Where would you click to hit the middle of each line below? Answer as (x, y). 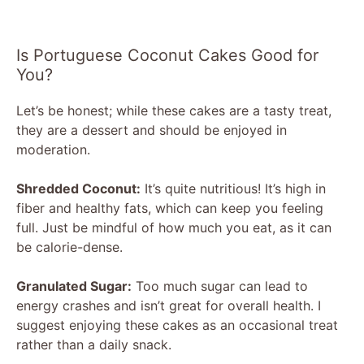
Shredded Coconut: (78, 188)
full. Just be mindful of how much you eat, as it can (174, 227)
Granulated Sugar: (74, 286)
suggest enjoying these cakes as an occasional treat (177, 325)
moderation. (53, 149)
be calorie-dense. (69, 247)
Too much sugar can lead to (220, 286)
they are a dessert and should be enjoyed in (152, 130)
